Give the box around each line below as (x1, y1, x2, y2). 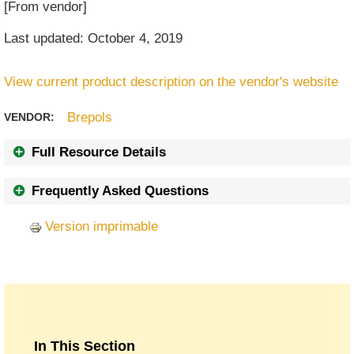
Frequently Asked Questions (32, 183, 209, 198)
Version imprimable (45, 219, 159, 234)
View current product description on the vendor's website (4, 74, 339, 89)
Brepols (67, 110, 113, 125)
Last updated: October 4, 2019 (4, 31, 183, 46)
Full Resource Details (32, 145, 167, 160)
